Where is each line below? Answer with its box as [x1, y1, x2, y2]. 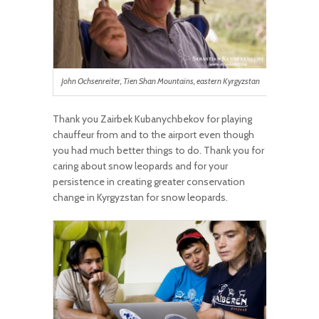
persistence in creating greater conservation [53, 175, 245, 189]
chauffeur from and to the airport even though [53, 128, 254, 142]
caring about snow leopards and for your [53, 159, 228, 173]
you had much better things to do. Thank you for [53, 144, 264, 157]
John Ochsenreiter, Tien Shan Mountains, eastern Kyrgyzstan [61, 76, 260, 87]
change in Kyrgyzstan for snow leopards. [53, 191, 228, 204]
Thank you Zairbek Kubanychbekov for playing [53, 113, 252, 126]
